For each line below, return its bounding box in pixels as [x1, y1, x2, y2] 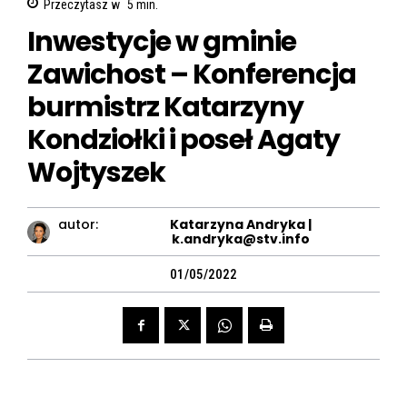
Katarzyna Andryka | [169, 215, 312, 234]
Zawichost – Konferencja [27, 55, 356, 94]
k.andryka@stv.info [171, 230, 310, 249]
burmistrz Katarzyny [27, 88, 303, 127]
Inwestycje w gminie [27, 23, 296, 62]
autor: [58, 215, 99, 234]
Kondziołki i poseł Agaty [27, 121, 340, 160]
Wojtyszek [27, 154, 165, 193]
